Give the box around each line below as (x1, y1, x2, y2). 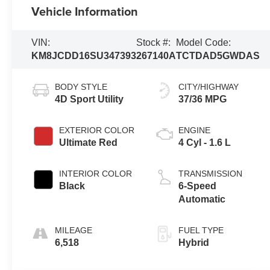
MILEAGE (55, 225, 93, 235)
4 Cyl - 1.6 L (178, 137, 231, 148)
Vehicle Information (31, 2, 139, 20)
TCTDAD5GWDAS (176, 51, 260, 61)
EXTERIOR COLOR (59, 125, 135, 135)
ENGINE (178, 125, 210, 135)
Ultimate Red (59, 137, 118, 148)
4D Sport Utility (55, 93, 124, 104)
